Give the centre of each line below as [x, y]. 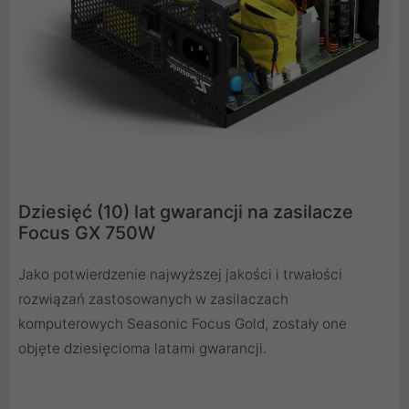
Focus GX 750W [87, 232]
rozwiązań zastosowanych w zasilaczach [153, 299]
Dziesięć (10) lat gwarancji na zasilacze [186, 211]
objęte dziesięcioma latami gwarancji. [142, 348]
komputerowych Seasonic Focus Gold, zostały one [183, 323]
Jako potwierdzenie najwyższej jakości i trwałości [180, 274]
